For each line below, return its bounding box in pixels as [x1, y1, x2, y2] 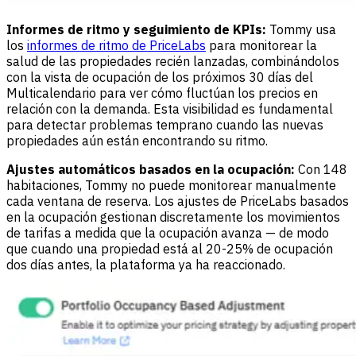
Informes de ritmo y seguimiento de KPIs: [6, 21, 269, 38]
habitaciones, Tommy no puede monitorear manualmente [6, 177, 336, 194]
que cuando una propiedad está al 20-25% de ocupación [6, 241, 333, 257]
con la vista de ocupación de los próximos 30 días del [6, 69, 313, 86]
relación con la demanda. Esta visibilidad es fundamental [6, 101, 333, 118]
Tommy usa [269, 21, 336, 38]
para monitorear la [206, 37, 317, 54]
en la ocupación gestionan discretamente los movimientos [6, 209, 340, 226]
